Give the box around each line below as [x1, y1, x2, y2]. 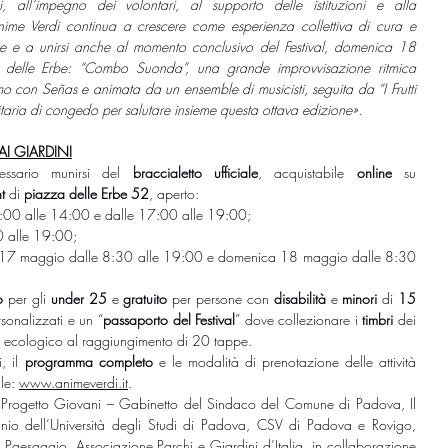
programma [24, 351, 93, 371]
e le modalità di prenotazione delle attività [152, 351, 416, 371]
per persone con [167, 288, 274, 308]
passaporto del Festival [103, 309, 236, 329]
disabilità [273, 288, 326, 308]
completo [98, 351, 153, 371]
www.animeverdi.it [19, 372, 128, 392]
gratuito [123, 288, 168, 308]
